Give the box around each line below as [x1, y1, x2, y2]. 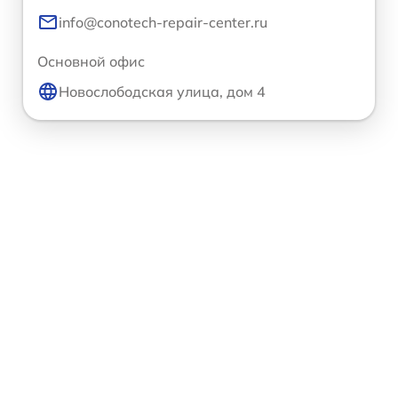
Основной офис [37, 52, 145, 70]
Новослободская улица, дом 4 [59, 82, 266, 100]
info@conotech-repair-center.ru [59, 12, 267, 31]
